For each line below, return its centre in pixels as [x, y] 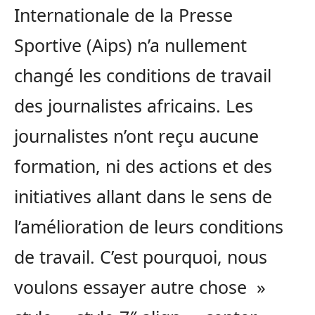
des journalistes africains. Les [134, 106]
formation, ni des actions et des [143, 166]
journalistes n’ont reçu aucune [136, 136]
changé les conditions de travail [143, 76]
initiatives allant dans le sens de [143, 197]
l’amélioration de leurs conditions [149, 227]
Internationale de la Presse [123, 15]
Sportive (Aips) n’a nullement [130, 45]
